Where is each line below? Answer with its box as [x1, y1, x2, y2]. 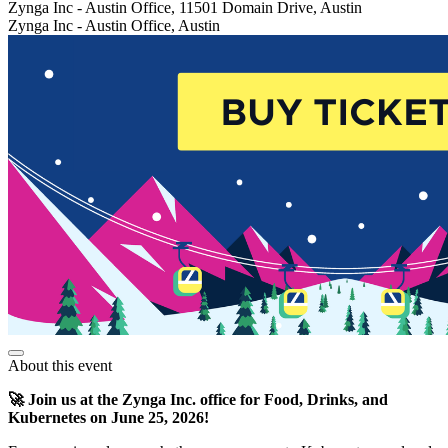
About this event [8, 357, 112, 375]
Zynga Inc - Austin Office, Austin [8, 17, 220, 35]
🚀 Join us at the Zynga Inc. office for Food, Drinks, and [8, 391, 388, 409]
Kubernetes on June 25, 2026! [8, 409, 209, 427]
